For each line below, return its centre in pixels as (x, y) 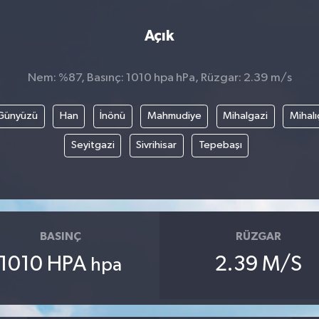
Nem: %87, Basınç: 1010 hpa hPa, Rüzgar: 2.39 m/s (159, 78)
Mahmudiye (174, 116)
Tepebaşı (220, 145)
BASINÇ (60, 236)
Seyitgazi (93, 145)
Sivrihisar (157, 145)
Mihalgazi (246, 116)
